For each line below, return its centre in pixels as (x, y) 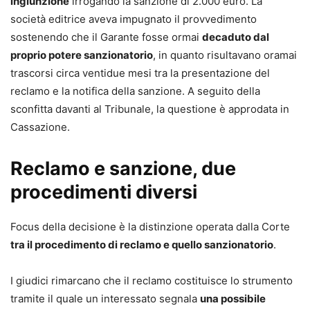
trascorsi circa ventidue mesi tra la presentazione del (140, 73)
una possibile (233, 299)
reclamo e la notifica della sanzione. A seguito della (135, 91)
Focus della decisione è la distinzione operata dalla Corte (150, 227)
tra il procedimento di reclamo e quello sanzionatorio (142, 245)
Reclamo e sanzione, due (123, 168)
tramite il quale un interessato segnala (105, 299)
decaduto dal (236, 37)
